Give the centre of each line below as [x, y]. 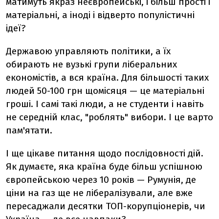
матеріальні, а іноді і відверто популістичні [100, 15]
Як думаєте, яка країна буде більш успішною [104, 166]
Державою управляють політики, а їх [88, 51]
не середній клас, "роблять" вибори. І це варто [109, 117]
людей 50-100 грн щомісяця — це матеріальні [105, 91]
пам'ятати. [29, 130]
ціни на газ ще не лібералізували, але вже [99, 193]
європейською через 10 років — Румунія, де [101, 180]
